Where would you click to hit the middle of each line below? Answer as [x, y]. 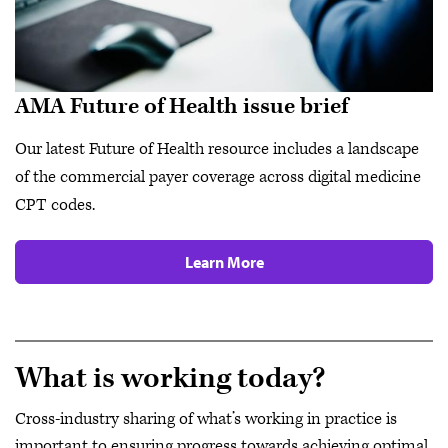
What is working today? [170, 378]
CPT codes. [55, 204]
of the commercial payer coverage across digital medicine [218, 176]
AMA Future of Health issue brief [181, 106]
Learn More [224, 261]
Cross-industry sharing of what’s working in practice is [206, 419]
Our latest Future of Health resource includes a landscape [217, 148]
